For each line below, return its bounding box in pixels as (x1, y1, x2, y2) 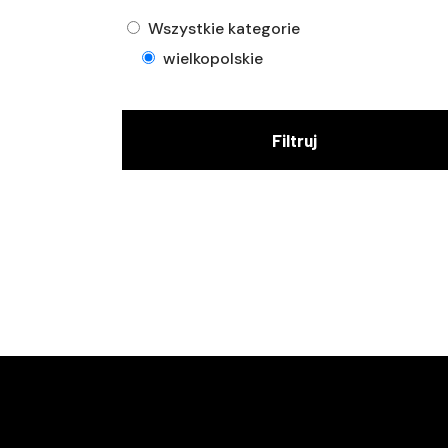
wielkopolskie (163, 48, 263, 69)
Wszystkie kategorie (148, 18, 300, 39)
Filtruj (272, 130, 318, 150)
